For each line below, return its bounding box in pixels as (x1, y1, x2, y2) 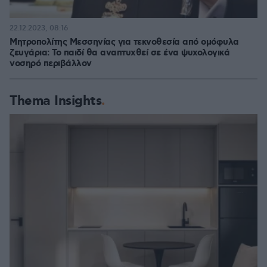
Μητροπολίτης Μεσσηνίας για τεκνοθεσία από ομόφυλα (10, 36, 239, 48)
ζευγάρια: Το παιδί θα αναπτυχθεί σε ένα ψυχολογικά (10, 47, 229, 59)
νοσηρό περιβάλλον (10, 58, 92, 70)
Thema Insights (10, 92, 101, 110)
